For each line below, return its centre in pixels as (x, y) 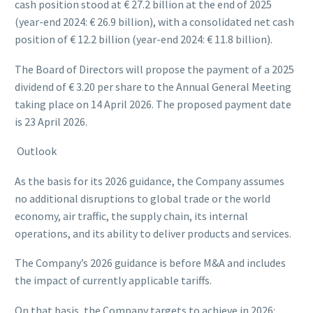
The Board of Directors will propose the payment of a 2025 (154, 69)
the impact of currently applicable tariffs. (113, 281)
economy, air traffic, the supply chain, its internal (131, 216)
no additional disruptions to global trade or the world (143, 198)
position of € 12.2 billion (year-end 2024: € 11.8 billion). (144, 39)
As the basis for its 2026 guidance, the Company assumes (150, 181)
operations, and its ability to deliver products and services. (153, 233)
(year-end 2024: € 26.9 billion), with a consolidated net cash (154, 22)
